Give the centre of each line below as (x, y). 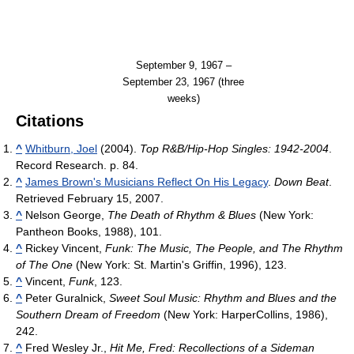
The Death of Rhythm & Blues (182, 215)
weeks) (183, 98)
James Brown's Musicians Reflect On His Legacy (147, 182)
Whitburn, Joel (61, 149)
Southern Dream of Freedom (88, 315)
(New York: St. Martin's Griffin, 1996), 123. (180, 265)
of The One (44, 265)
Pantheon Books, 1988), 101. (89, 232)
